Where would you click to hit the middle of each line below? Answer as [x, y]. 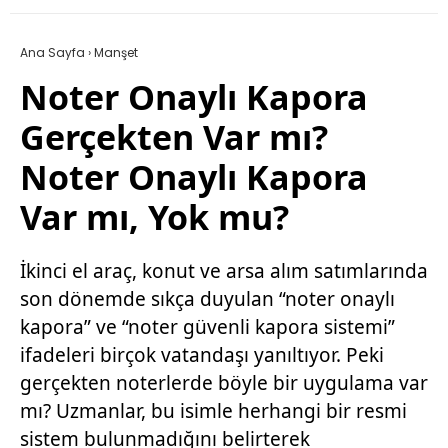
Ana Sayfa [52, 53]
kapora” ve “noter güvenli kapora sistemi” [207, 327]
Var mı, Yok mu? [154, 217]
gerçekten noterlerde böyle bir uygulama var [224, 383]
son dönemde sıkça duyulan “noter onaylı [207, 299]
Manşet [116, 53]
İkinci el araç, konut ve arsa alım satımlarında [224, 271]
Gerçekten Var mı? [174, 137]
